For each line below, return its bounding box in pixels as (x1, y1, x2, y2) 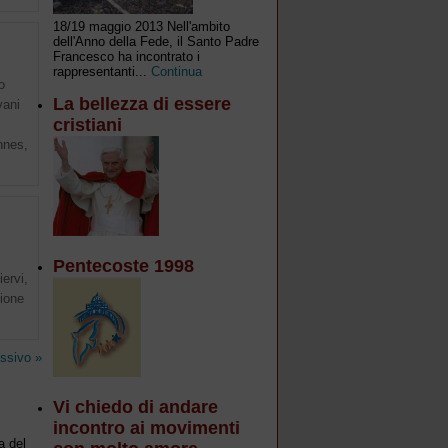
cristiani (53, 115, 122, 135)
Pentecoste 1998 (53, 256, 194, 276)
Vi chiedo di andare (53, 397, 218, 417)
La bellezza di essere (53, 94, 231, 114)
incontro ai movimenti (53, 418, 240, 438)
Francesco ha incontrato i (53, 49, 200, 64)
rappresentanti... (53, 64, 151, 79)
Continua (151, 64, 202, 79)
